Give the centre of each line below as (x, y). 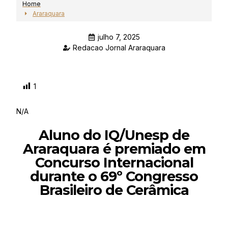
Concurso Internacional (114, 163)
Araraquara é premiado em (114, 149)
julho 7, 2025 (119, 37)
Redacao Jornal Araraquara (119, 48)
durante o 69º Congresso (114, 176)
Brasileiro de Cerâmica (114, 190)
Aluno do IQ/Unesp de (114, 135)
